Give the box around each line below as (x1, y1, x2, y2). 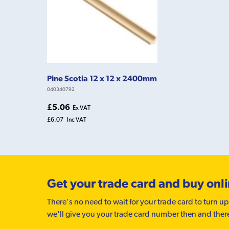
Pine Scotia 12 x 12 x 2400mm (47, 73, 157, 83)
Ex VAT (73, 104, 90, 111)
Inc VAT (67, 116, 86, 123)
